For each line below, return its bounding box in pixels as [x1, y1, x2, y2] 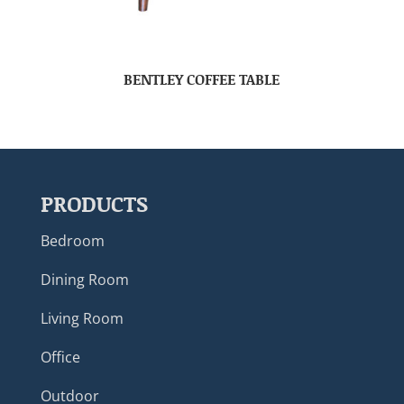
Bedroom [40, 230, 105, 251]
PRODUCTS [40, 188, 148, 218]
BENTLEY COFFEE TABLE [124, 68, 280, 89]
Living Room [40, 308, 124, 328]
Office [40, 346, 80, 367]
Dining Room [40, 269, 129, 289]
